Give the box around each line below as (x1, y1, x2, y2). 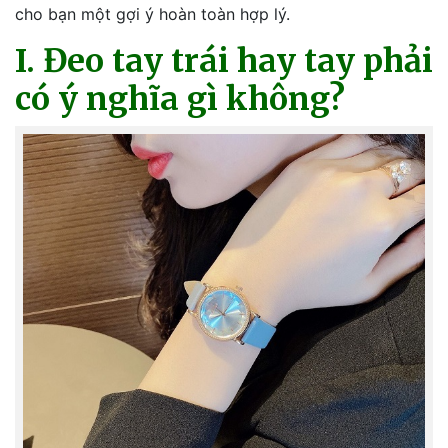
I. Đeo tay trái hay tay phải (15, 41, 433, 81)
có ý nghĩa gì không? (15, 79, 345, 119)
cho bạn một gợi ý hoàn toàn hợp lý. (15, 4, 290, 24)
